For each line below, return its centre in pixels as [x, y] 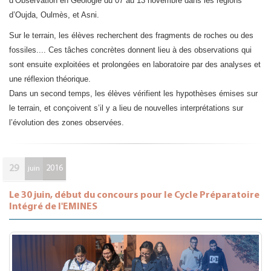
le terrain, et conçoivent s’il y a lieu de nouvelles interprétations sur [126, 108]
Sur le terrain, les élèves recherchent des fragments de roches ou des [131, 35]
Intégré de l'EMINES [53, 207]
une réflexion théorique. [50, 79]
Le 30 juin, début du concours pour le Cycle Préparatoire [134, 195]
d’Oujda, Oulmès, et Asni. [54, 15]
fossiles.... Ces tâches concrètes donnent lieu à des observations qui [130, 50]
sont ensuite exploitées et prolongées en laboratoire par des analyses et [135, 64]
